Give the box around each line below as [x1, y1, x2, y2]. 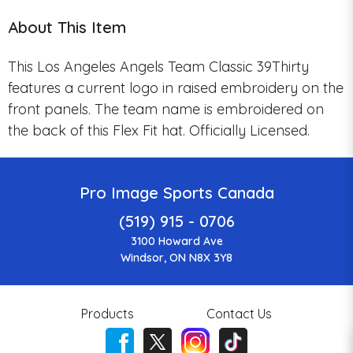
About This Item [8, 17, 126, 37]
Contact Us [206, 305, 273, 321]
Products [80, 305, 134, 321]
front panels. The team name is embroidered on [8, 99, 324, 118]
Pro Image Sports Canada [79, 182, 274, 203]
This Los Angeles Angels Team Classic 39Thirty [8, 57, 309, 76]
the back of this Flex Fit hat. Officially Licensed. [8, 121, 310, 139]
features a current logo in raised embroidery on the [8, 78, 344, 97]
